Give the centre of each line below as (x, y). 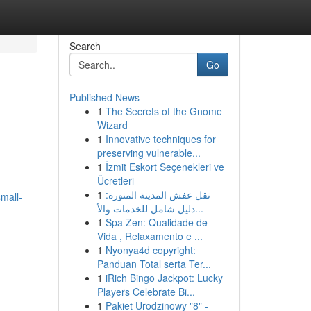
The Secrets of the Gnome (163, 111)
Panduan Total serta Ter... (154, 264)
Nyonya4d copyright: (150, 250)
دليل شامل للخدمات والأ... (199, 208)
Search (85, 46)
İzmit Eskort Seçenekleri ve (165, 167)
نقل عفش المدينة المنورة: (158, 194)
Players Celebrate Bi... (146, 292)
